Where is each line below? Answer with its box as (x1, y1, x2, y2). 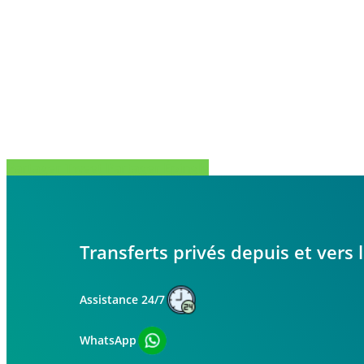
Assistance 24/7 (80, 291, 165, 307)
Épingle (163, 159, 209, 178)
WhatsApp (80, 331, 136, 348)
